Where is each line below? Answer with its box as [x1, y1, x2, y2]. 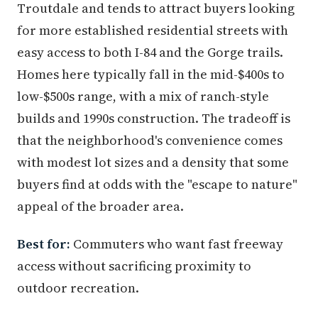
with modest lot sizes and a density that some [17, 153, 289, 172]
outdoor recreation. [17, 279, 139, 297]
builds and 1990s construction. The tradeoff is [17, 109, 290, 128]
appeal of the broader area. [17, 197, 184, 216]
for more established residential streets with [17, 21, 288, 40]
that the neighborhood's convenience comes [17, 131, 283, 150]
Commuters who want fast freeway [70, 235, 283, 253]
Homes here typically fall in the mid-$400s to [17, 65, 285, 84]
